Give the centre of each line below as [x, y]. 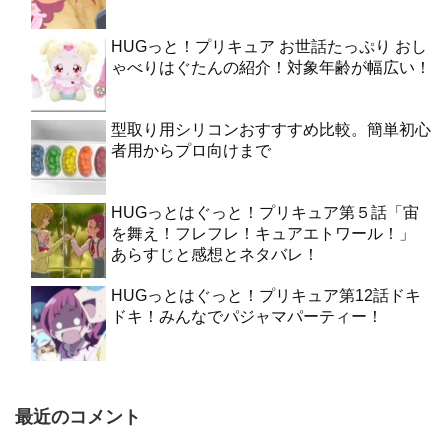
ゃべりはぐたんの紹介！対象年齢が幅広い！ [271, 67]
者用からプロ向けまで [191, 150]
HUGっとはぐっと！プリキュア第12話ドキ [266, 295]
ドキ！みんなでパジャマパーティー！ [247, 316]
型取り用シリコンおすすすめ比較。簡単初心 [271, 129]
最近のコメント [78, 416]
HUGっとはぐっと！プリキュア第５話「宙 [265, 212]
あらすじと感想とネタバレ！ [215, 254]
